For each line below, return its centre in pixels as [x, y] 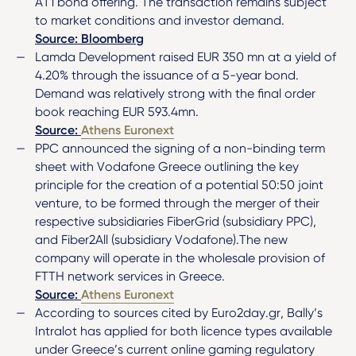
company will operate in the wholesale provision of [180, 258]
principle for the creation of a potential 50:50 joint [179, 185]
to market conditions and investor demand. [160, 21]
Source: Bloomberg [89, 39]
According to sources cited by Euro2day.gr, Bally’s [179, 313]
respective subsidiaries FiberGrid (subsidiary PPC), [176, 222]
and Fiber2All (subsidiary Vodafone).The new [161, 240]
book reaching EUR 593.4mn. [117, 112]
